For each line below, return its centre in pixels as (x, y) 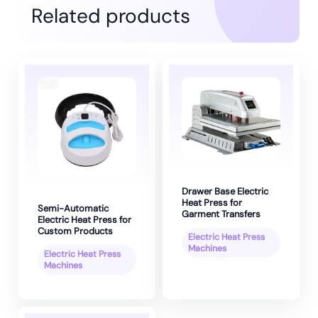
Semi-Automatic (73, 208)
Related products (111, 16)
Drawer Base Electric (225, 191)
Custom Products (75, 231)
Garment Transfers (221, 214)
